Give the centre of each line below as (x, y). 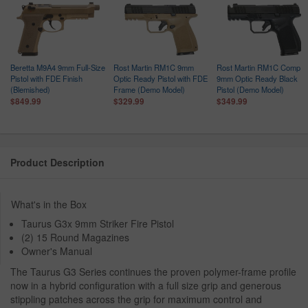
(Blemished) (30, 90)
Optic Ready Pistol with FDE (161, 79)
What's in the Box (49, 205)
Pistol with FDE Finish (46, 79)
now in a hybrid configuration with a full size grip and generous (146, 286)
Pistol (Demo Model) (250, 90)
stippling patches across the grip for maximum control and (136, 299)
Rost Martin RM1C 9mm (154, 68)
